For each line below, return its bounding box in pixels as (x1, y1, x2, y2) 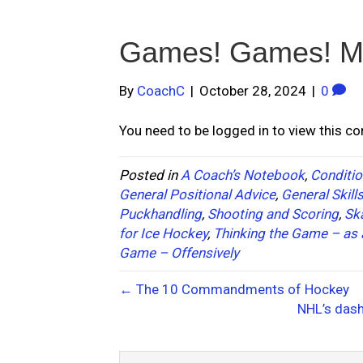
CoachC (137, 83, 185, 99)
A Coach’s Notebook (181, 167, 305, 183)
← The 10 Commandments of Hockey (119, 281, 349, 297)
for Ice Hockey (119, 225, 207, 241)
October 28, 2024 (199, 83, 306, 99)
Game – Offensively (119, 245, 239, 261)
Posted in (119, 167, 181, 183)
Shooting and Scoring (207, 206, 339, 222)
